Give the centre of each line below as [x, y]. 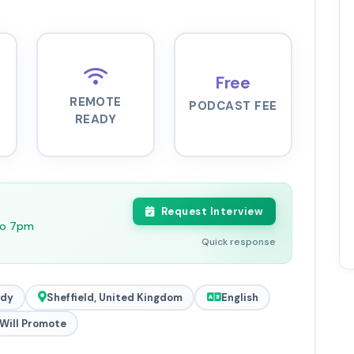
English [239, 297]
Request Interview [212, 212]
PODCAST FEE [233, 106]
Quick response [239, 242]
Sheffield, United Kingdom [114, 297]
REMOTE [96, 102]
